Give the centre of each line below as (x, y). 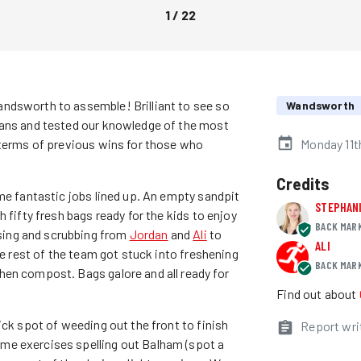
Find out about (317, 293)
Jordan (149, 234)
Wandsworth (320, 105)
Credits (303, 183)
